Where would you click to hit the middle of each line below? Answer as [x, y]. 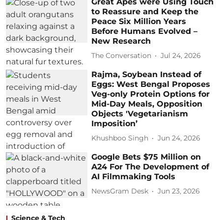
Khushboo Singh [120, 138]
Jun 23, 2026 [179, 191]
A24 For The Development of [151, 166]
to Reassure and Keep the [145, 11]
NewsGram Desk [120, 191]
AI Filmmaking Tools [134, 176]
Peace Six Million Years [139, 21]
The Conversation [122, 55]
